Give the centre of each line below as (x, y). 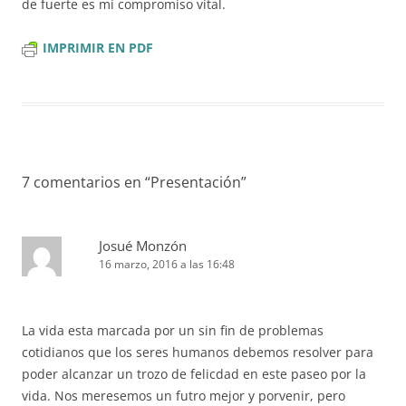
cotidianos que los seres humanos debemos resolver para (198, 353)
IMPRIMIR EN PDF (98, 48)
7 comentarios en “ (86, 183)
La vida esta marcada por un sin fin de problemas (173, 331)
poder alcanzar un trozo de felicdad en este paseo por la (194, 374)
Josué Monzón (143, 246)
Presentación (196, 183)
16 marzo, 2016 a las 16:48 (167, 265)
